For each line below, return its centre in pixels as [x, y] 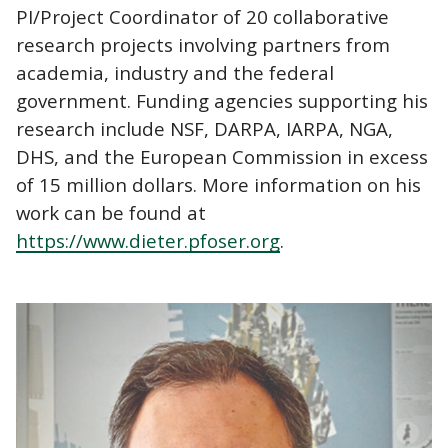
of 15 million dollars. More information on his [218, 184]
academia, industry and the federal [175, 72]
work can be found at [111, 212]
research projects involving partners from [203, 44]
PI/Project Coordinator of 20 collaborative [202, 16]
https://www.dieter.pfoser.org [148, 240]
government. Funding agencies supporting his [222, 100]
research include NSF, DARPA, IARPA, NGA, [204, 128]
